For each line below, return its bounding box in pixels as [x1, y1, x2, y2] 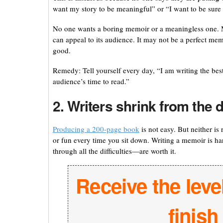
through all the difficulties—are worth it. [52, 146, 176, 156]
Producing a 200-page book [52, 124, 139, 134]
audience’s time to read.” [52, 76, 129, 87]
